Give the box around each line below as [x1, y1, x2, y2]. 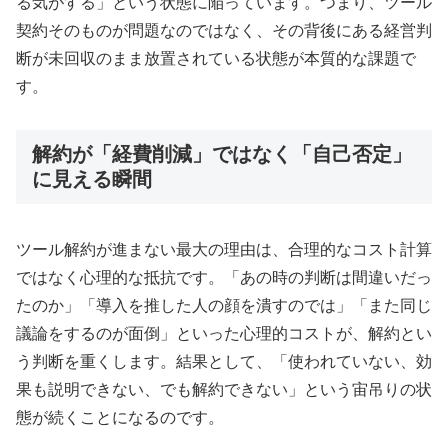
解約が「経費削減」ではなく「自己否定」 [32, 143, 412, 166]
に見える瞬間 [32, 168, 152, 191]
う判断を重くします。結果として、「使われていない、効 [16, 353, 432, 371]
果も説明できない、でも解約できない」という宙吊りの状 [16, 381, 432, 399]
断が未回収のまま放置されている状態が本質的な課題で [16, 50, 416, 68]
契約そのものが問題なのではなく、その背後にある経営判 [16, 22, 432, 40]
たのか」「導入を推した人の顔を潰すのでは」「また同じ [16, 297, 432, 315]
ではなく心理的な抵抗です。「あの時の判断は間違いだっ [16, 269, 432, 287]
